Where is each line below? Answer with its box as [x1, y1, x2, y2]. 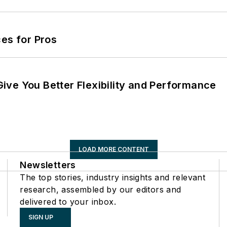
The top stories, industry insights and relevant [20, 172, 206, 183]
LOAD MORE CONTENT [78, 145, 149, 154]
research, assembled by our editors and [20, 184, 181, 195]
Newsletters [20, 160, 76, 171]
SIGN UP [28, 213, 54, 221]
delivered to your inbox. [20, 197, 116, 207]
